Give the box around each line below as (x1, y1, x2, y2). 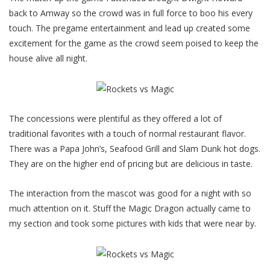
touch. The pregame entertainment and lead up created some (9, 22, 250, 34)
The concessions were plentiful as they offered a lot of (9, 113, 222, 125)
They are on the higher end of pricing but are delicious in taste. (9, 158, 253, 170)
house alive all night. (9, 52, 87, 64)
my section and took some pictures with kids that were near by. (9, 218, 256, 230)
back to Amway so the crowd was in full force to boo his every (9, 7, 253, 19)
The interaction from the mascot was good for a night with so (9, 187, 251, 199)
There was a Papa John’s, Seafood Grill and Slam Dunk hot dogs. (9, 143, 260, 155)
